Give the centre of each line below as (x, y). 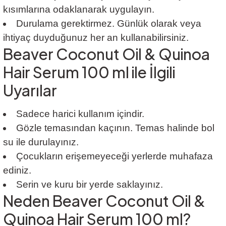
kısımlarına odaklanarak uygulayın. (79, 9)
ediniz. (17, 170)
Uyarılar (30, 90)
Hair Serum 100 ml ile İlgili (89, 72)
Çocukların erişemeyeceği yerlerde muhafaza (114, 156)
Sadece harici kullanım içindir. (80, 114)
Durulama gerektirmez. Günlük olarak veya (108, 23)
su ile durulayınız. (41, 142)
